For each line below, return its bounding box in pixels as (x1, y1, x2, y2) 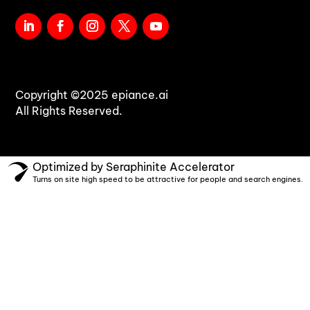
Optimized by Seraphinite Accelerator (32, 159, 235, 174)
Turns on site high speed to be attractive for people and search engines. (32, 174, 303, 184)
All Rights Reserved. (15, 103, 123, 118)
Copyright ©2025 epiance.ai (15, 87, 169, 102)
